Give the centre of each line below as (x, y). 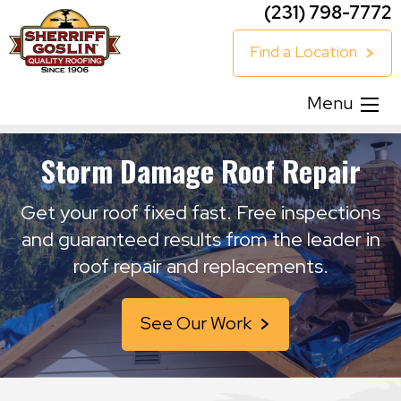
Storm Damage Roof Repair (200, 171)
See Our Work (196, 323)
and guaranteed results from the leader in (200, 239)
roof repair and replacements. (200, 266)
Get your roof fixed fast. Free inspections (200, 213)
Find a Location (303, 52)
